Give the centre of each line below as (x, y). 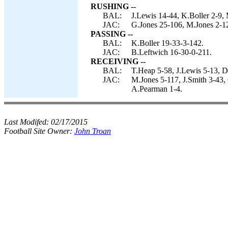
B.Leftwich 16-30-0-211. (172, 52)
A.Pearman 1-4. (157, 89)
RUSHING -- (113, 6)
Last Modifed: (27, 122)
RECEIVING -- (118, 61)
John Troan (93, 131)
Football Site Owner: (39, 131)
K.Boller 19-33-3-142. (167, 43)
